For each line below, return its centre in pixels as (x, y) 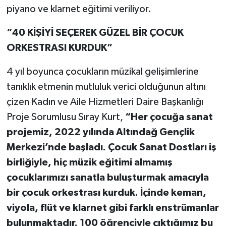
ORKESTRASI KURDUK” (59, 48)
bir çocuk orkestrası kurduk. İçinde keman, (106, 193)
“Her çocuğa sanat (169, 117)
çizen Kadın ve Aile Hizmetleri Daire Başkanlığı (105, 102)
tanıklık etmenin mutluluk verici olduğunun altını (106, 87)
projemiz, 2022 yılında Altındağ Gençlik (100, 132)
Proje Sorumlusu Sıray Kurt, (66, 117)
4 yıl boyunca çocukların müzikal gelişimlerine (102, 72)
